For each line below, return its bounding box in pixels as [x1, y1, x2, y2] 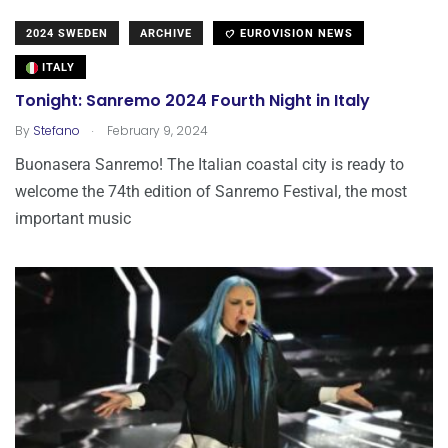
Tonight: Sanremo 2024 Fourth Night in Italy [15, 89, 370, 113]
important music [15, 208, 131, 228]
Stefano [33, 121, 80, 139]
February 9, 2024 [104, 121, 208, 139]
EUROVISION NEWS [236, 26, 353, 40]
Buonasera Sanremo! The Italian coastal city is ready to [15, 154, 404, 174]
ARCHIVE [140, 26, 192, 40]
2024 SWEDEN [26, 26, 108, 40]
